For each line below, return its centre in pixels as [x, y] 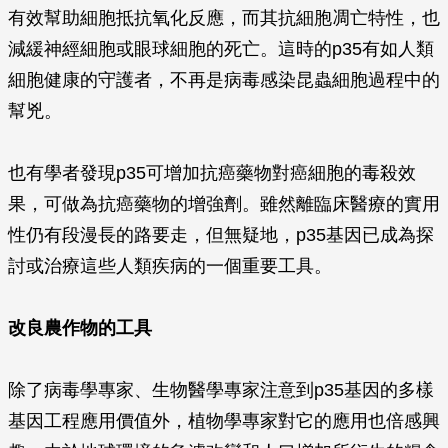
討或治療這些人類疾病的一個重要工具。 [170, 266]
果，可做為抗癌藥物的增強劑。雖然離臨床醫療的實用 [224, 204]
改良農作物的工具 [80, 328]
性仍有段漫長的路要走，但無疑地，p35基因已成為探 [221, 235]
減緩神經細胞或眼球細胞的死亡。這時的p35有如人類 [221, 49]
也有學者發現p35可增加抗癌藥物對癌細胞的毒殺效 [212, 173]
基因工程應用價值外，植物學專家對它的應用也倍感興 [224, 421]
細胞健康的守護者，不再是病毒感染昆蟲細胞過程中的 [224, 80]
